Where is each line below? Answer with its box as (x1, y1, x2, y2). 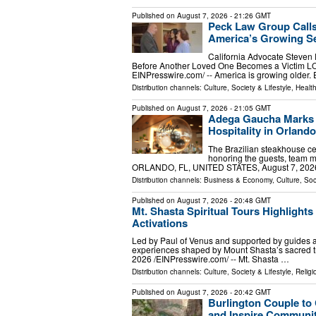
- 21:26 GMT (228, 11, 271, 21)
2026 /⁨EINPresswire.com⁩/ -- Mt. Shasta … (132, 253, 289, 265)
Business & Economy (204, 174, 272, 185)
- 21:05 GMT (228, 102, 271, 113)
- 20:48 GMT (228, 195, 271, 205)
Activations (132, 214, 188, 231)
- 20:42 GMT (228, 287, 271, 298)
